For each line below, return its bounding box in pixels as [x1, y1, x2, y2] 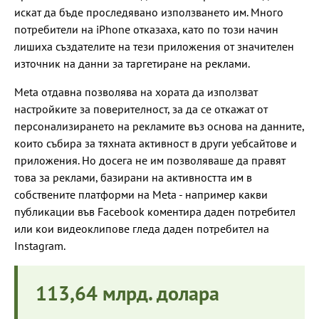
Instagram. [14, 239, 66, 253]
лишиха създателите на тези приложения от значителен [14, 39, 294, 54]
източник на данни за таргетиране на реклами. [14, 56, 250, 71]
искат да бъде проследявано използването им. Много [14, 5, 283, 20]
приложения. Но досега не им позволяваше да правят [14, 153, 286, 168]
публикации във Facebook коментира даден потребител [14, 204, 296, 219]
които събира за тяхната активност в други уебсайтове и [14, 136, 297, 151]
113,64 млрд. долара [36, 280, 219, 307]
